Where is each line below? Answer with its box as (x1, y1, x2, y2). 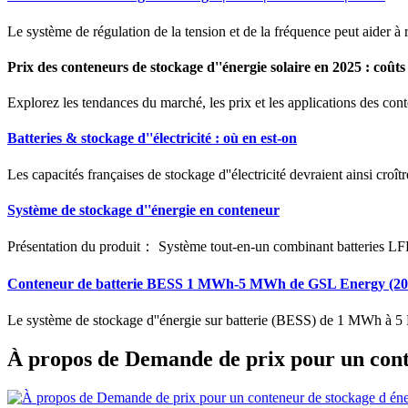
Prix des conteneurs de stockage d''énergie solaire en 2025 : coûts (7, 58, 405, 75)
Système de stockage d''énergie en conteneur (7, 201, 280, 218)
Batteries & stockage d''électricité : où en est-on (7, 130, 297, 147)
